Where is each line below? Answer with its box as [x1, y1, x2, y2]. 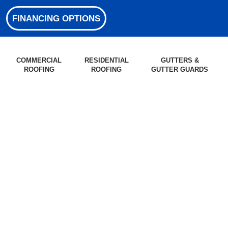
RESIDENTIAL [84, 56, 129, 64]
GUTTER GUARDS [151, 66, 209, 73]
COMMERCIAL [16, 56, 62, 64]
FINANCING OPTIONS [12, 13, 100, 23]
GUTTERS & [160, 56, 199, 64]
